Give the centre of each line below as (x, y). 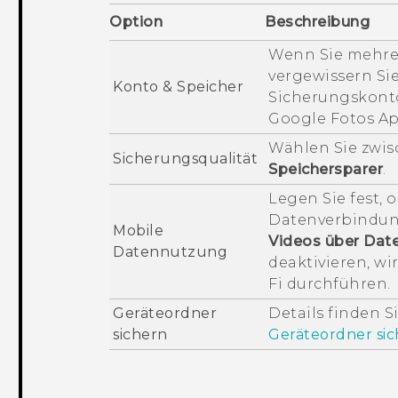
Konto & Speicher (179, 86)
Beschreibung (318, 21)
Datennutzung (171, 251)
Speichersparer (326, 169)
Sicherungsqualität (186, 158)
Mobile (139, 230)
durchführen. (337, 283)
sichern (140, 334)
